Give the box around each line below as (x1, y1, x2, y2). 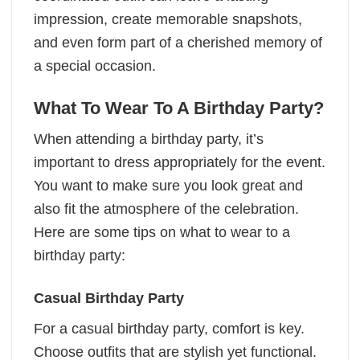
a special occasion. (34, 58, 156, 75)
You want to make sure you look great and (34, 178, 303, 194)
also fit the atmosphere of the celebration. (34, 201, 299, 218)
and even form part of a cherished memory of (34, 35, 322, 51)
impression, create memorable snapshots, (34, 11, 302, 28)
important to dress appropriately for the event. (34, 154, 325, 171)
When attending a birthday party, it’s (34, 131, 264, 148)
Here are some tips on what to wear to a (34, 224, 290, 241)
